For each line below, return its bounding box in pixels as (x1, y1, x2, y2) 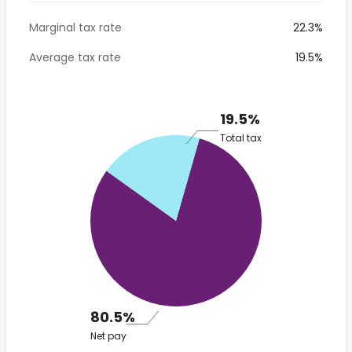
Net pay (90, 329, 126, 343)
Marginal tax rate (29, 20, 122, 35)
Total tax (220, 130, 262, 145)
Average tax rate (29, 49, 121, 65)
